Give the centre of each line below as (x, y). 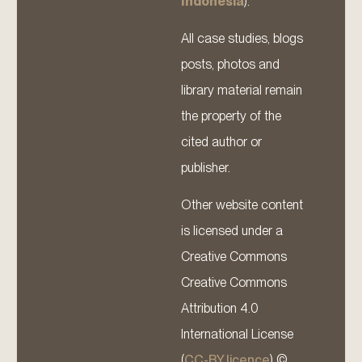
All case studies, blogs (242, 38)
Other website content (242, 205)
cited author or (221, 141)
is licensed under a (232, 231)
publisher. (206, 167)
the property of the (231, 116)
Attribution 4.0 (220, 309)
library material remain (242, 90)
